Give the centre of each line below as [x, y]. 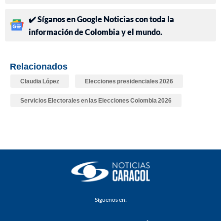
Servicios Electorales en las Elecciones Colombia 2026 [96, 100]
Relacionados [39, 66]
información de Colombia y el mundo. [95, 32]
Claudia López [40, 81]
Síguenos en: [110, 199]
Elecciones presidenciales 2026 [129, 81]
